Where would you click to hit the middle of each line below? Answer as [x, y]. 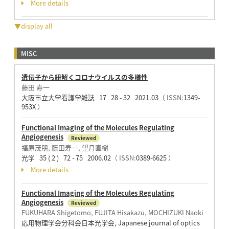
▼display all [33, 26]
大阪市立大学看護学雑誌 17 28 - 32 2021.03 [90, 98]
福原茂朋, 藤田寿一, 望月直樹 [65, 147]
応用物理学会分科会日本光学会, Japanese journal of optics [112, 223]
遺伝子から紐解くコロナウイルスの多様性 [84, 77]
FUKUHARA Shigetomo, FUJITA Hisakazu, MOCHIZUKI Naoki [112, 213]
